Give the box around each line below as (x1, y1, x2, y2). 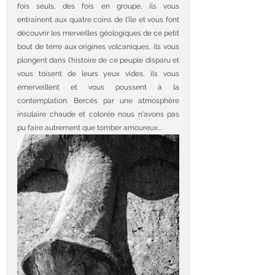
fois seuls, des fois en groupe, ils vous (17, 2, 179, 10)
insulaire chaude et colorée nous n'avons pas (17, 110, 179, 118)
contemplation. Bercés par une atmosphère (17, 96, 179, 105)
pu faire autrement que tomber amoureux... (17, 123, 161, 132)
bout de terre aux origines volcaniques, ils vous (17, 42, 179, 51)
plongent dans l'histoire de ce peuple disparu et (17, 56, 179, 64)
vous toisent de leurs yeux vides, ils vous (17, 69, 179, 78)
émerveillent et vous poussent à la (17, 83, 179, 91)
